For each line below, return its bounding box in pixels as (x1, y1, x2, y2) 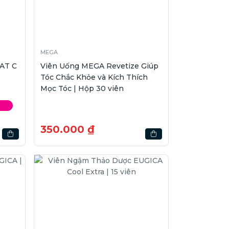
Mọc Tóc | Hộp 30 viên (40, 83, 124, 93)
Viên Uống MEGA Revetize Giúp (40, 61, 159, 71)
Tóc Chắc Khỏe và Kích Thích (40, 72, 148, 82)
